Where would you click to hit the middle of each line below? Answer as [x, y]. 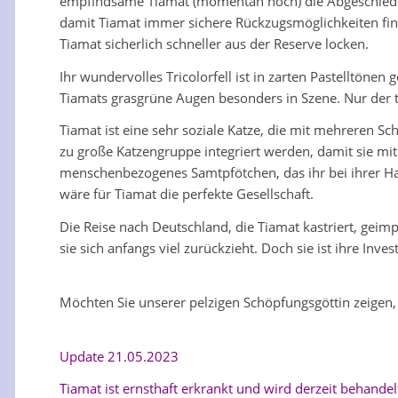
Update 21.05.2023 [119, 356]
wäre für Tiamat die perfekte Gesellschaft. [187, 194]
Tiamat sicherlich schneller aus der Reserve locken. [214, 43]
